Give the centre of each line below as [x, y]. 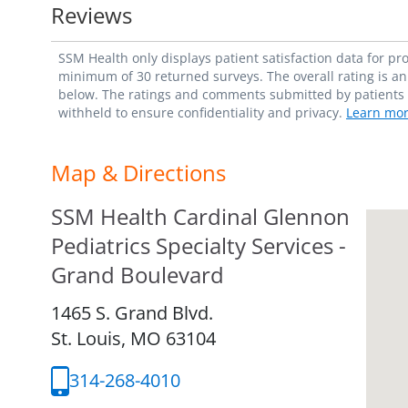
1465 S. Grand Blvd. [132, 312]
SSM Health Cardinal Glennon [200, 216]
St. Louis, [91, 338]
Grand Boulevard [138, 274]
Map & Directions [138, 172]
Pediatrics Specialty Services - [199, 245]
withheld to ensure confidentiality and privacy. [202, 112]
